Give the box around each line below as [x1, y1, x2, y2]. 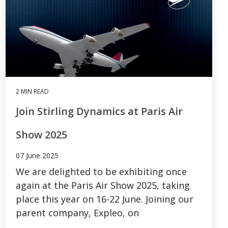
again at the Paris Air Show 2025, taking [16, 179, 190, 192]
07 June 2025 [16, 151, 59, 161]
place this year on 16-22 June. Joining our [16, 193, 193, 206]
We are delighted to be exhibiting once [16, 165, 187, 178]
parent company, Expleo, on [16, 207, 139, 219]
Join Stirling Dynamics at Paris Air [16, 104, 183, 119]
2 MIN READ [16, 87, 49, 96]
